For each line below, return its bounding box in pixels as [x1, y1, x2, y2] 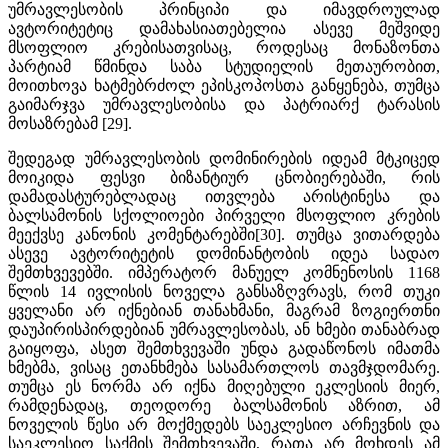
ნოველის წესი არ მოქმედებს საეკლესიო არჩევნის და [8, 415, 440, 433]
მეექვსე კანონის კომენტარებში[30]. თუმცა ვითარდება [8, 225, 440, 243]
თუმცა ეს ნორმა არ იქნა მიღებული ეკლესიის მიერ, [8, 377, 440, 395]
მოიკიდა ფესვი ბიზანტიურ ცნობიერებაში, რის [8, 168, 440, 186]
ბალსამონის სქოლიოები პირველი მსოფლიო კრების [8, 206, 440, 224]
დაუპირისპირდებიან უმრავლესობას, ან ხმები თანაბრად [8, 320, 440, 338]
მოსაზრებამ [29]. [8, 114, 132, 132]
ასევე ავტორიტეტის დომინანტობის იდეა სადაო [8, 244, 440, 262]
